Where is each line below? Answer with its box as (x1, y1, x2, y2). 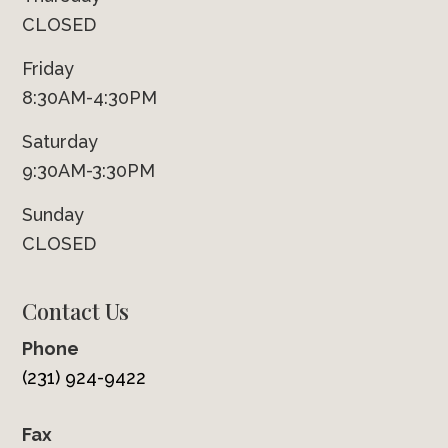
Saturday (22, 131, 99, 153)
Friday (22, 58, 75, 80)
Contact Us (22, 296, 130, 327)
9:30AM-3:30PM (22, 160, 156, 182)
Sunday (22, 204, 85, 226)
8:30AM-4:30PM (22, 87, 158, 109)
